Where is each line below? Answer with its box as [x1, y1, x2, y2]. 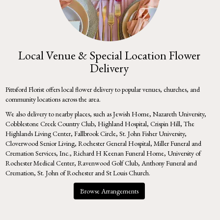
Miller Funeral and [154, 138, 201, 148]
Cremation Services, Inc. [5, 148, 70, 158]
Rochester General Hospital [78, 138, 150, 148]
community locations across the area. [5, 94, 101, 104]
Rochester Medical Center [5, 158, 74, 167]
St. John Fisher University [119, 129, 185, 138]
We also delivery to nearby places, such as [5, 109, 113, 118]
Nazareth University [153, 109, 204, 118]
